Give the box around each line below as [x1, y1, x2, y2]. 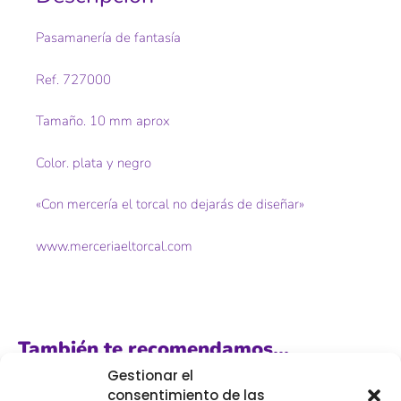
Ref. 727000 [36, 70, 111, 89]
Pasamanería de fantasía [36, 29, 181, 47]
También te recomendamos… [18, 335, 289, 363]
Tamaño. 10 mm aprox [36, 112, 170, 131]
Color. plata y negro [36, 153, 151, 172]
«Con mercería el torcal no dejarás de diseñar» [36, 195, 304, 214]
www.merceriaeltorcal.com [36, 236, 192, 255]
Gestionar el [107, 366, 193, 385]
